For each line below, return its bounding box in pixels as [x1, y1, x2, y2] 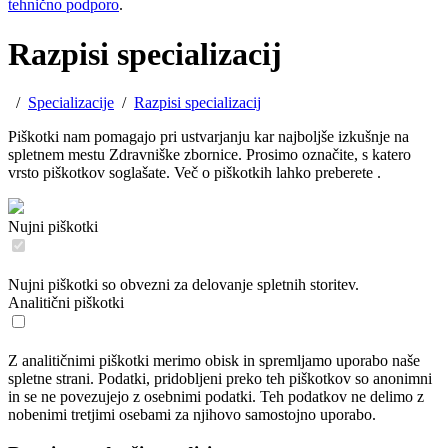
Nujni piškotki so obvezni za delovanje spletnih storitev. [8, 276, 359, 294]
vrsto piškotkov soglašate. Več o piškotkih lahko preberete [8, 164, 377, 182]
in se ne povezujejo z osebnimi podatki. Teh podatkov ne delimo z [8, 388, 424, 406]
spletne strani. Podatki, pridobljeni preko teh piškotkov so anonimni [8, 370, 432, 388]
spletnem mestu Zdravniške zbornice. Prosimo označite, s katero [8, 146, 411, 164]
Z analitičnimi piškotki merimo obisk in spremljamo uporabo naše [8, 352, 420, 370]
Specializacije [28, 94, 114, 112]
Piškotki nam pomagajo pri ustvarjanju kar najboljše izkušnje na [8, 128, 409, 146]
